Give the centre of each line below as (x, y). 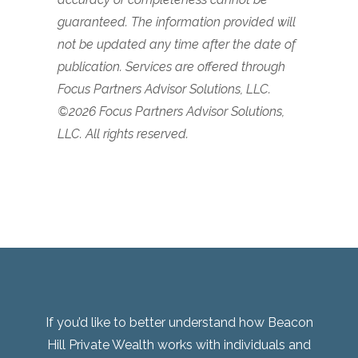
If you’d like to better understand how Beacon (179, 322)
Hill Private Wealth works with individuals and (179, 345)
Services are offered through (205, 67)
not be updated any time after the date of (177, 44)
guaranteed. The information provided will (177, 22)
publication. (91, 67)
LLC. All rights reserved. (125, 134)
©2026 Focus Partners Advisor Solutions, (171, 111)
